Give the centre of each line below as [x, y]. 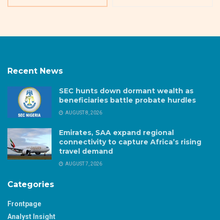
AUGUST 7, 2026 [83, 164]
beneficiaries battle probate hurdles [127, 100]
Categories [31, 184]
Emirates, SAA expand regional [116, 132]
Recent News [35, 71]
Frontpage [24, 204]
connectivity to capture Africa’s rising [130, 142]
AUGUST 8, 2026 [83, 112]
